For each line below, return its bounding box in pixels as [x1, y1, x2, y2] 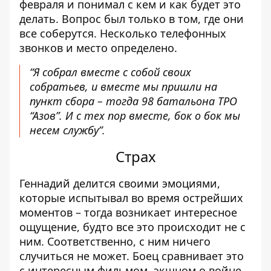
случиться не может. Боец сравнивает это [19, 249, 244, 263]
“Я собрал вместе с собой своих [30, 65, 191, 79]
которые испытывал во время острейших [19, 191, 243, 205]
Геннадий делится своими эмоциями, [19, 176, 220, 191]
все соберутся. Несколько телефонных [19, 26, 226, 41]
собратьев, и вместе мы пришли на [30, 79, 217, 94]
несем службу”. [30, 123, 105, 137]
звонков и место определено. [19, 41, 177, 55]
